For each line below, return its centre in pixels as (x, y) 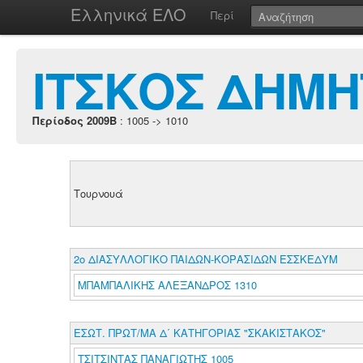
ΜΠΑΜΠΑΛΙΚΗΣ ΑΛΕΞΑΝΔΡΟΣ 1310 (167, 285)
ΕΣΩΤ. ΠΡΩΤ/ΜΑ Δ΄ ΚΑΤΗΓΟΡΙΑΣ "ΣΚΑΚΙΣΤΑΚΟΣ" (199, 333)
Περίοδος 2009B (75, 120)
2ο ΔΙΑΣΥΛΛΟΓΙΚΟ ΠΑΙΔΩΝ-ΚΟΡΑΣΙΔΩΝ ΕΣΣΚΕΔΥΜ (205, 259)
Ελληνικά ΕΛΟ (128, 14)
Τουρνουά (98, 193)
